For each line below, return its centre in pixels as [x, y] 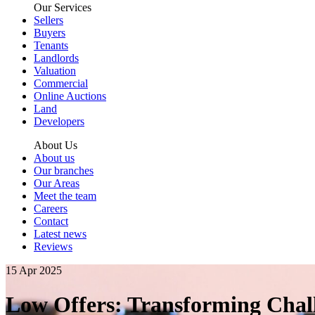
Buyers [50, 33]
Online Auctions [70, 96]
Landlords [56, 58]
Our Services [63, 7]
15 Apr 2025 [34, 270]
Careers [51, 208]
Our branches [64, 171]
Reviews [53, 246]
